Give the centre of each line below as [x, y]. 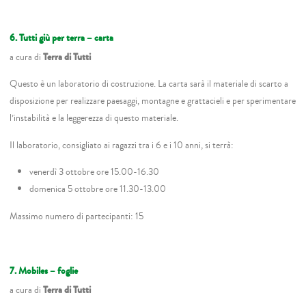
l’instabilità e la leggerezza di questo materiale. [94, 118]
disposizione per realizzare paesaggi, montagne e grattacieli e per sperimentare [153, 101]
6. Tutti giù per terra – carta [62, 38]
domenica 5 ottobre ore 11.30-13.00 [97, 189]
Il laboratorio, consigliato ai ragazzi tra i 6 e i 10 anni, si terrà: [122, 145]
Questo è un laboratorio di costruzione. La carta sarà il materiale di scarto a [149, 84]
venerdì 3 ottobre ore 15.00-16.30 [94, 172]
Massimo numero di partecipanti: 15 [77, 216]
